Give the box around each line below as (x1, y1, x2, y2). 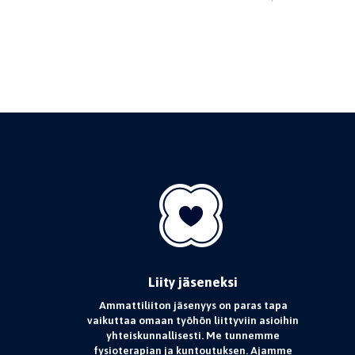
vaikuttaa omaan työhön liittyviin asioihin (87, 314, 300, 326)
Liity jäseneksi (148, 274, 239, 290)
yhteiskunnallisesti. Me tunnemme (106, 329, 281, 342)
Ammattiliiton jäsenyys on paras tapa (98, 299, 288, 311)
